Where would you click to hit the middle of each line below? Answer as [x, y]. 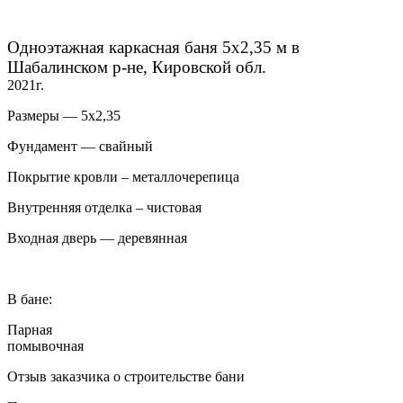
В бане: [30, 300]
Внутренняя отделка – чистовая [104, 208]
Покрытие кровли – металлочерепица [123, 177]
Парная [30, 330]
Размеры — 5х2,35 [64, 116]
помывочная [45, 346]
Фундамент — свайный [80, 147]
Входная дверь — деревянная [97, 238]
